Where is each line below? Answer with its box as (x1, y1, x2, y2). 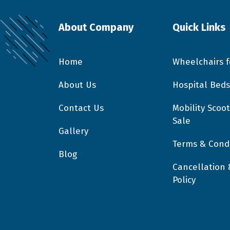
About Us (59, 80, 96, 91)
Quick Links (172, 21, 226, 34)
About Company (59, 21, 133, 34)
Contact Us (59, 103, 104, 114)
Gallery (59, 126, 88, 137)
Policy (172, 175, 196, 186)
